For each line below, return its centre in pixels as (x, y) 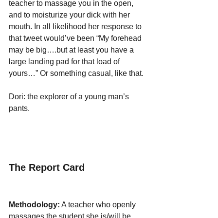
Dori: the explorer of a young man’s (70, 97)
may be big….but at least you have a (72, 50)
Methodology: (34, 205)
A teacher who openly (99, 205)
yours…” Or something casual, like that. (76, 73)
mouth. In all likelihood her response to (76, 27)
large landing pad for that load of (65, 62)
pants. (20, 109)
